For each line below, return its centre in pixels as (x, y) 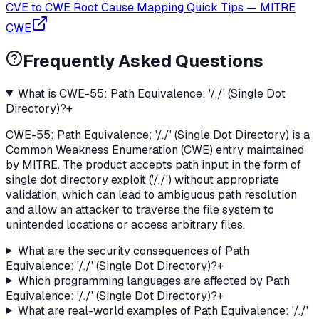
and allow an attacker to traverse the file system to (140, 209)
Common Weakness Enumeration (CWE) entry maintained (155, 150)
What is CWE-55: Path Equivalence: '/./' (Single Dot (151, 93)
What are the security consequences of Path (133, 251)
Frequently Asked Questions (143, 61)
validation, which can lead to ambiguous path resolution (151, 194)
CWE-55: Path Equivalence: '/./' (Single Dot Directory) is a (158, 135)
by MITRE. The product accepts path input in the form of (153, 164)
